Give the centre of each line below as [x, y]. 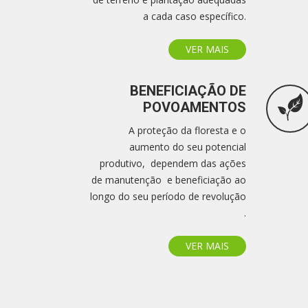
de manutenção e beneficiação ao [169, 180]
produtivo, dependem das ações [173, 163]
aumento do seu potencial [188, 147]
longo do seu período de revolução [168, 196]
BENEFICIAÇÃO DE [188, 91]
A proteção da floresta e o [187, 130]
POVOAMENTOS [195, 107]
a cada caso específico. [195, 16]
